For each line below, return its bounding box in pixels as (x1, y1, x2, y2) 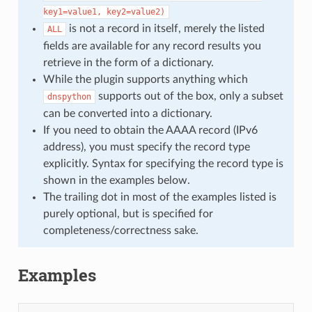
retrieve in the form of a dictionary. (42, 56, 214, 68)
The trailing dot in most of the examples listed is (42, 191, 276, 203)
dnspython (47, 91, 91, 102)
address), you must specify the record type (42, 141, 250, 153)
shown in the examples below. (42, 174, 190, 186)
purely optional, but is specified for (42, 208, 213, 219)
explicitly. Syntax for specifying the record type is (42, 157, 283, 169)
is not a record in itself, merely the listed (65, 22, 265, 34)
